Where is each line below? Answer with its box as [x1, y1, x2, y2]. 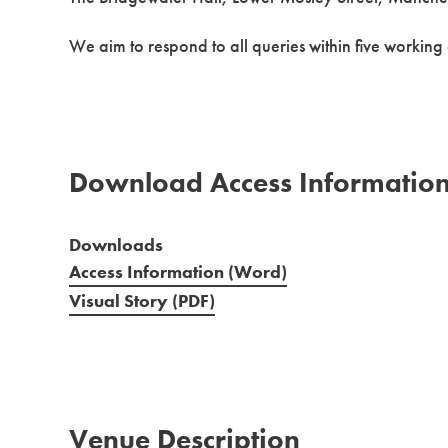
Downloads [69, 233, 164, 257]
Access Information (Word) [69, 260, 288, 284]
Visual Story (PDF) [69, 289, 216, 313]
